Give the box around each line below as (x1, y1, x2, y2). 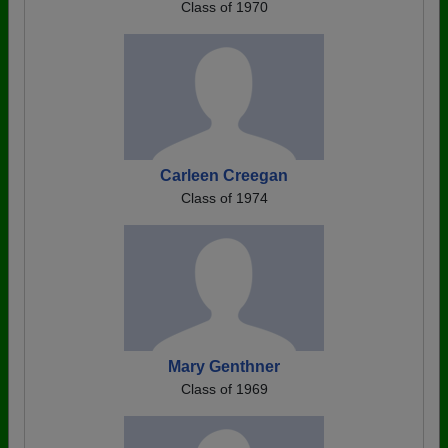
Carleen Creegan (160, 167, 288, 184)
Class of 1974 (180, 190, 268, 206)
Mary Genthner (168, 358, 280, 375)
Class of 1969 (180, 381, 268, 397)
